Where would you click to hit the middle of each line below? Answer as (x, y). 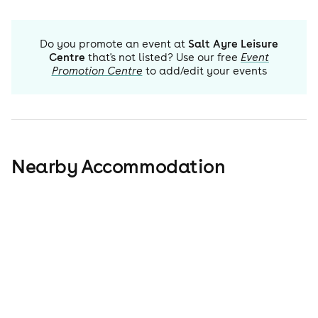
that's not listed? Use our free (161, 57)
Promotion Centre (97, 71)
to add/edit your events (206, 71)
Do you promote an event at (113, 44)
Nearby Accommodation (119, 166)
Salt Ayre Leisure (233, 44)
